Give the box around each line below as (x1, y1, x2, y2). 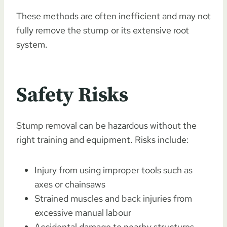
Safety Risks (16, 82, 128, 108)
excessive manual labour (34, 206, 131, 218)
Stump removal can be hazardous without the (16, 119, 197, 131)
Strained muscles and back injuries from (34, 192, 192, 204)
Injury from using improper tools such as (34, 164, 193, 176)
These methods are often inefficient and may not (16, 10, 211, 22)
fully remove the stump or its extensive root (16, 24, 189, 36)
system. (16, 38, 48, 50)
